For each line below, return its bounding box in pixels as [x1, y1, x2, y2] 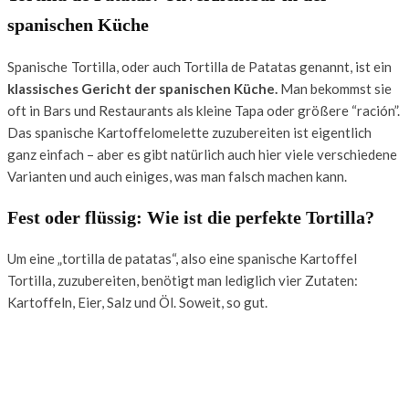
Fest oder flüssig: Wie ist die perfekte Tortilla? [7, 206, 374, 227]
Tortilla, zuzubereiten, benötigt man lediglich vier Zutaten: [7, 272, 358, 289]
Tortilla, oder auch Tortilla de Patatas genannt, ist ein [68, 58, 392, 75]
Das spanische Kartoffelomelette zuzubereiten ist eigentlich [7, 123, 372, 141]
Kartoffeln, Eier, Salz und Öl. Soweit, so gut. [7, 294, 267, 311]
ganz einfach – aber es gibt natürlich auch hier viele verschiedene [7, 145, 397, 163]
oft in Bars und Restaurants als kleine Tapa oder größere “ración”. [7, 101, 400, 119]
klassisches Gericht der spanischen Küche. [7, 79, 278, 97]
